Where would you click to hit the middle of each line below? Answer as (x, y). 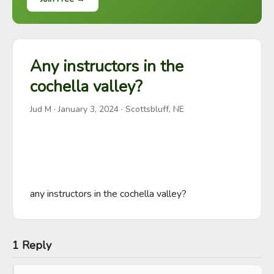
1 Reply (32, 245)
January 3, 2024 (88, 109)
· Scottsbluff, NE (151, 109)
